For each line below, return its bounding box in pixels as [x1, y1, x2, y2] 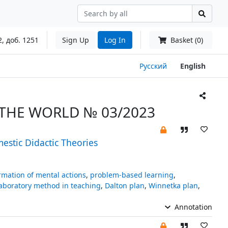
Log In [104, 35, 126, 45]
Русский [139, 61, 167, 71]
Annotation [172, 202, 212, 212]
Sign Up [62, 35, 89, 45]
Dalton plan [104, 180, 145, 190]
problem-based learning [90, 169, 174, 180]
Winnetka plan [148, 180, 198, 190]
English [180, 61, 206, 71]
